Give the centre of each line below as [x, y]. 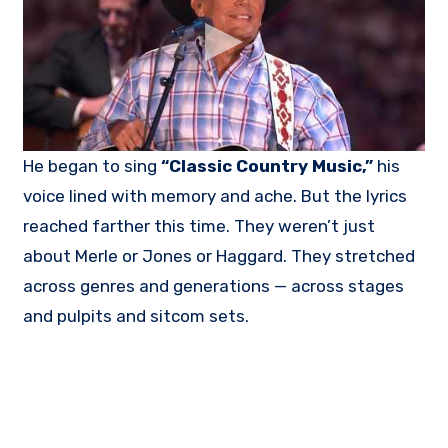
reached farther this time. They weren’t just [199, 226]
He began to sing [92, 166]
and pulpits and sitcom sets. [136, 316]
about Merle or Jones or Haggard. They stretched [219, 256]
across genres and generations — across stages [214, 286]
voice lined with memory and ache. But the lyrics [215, 196]
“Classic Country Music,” [267, 166]
